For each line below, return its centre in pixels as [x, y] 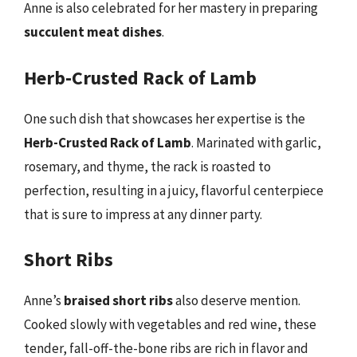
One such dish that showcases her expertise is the [165, 118]
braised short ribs [118, 300]
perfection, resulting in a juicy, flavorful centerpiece [174, 190]
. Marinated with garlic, [256, 142]
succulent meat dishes [93, 32]
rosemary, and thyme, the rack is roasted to [147, 166]
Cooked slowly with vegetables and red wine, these [170, 324]
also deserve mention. [237, 300]
